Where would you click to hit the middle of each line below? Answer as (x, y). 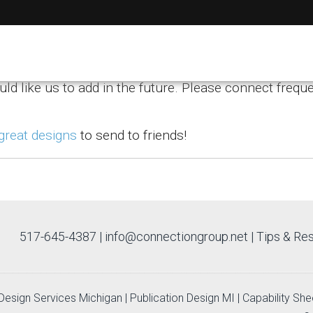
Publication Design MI (182, 298)
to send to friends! (132, 135)
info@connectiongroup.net (177, 236)
